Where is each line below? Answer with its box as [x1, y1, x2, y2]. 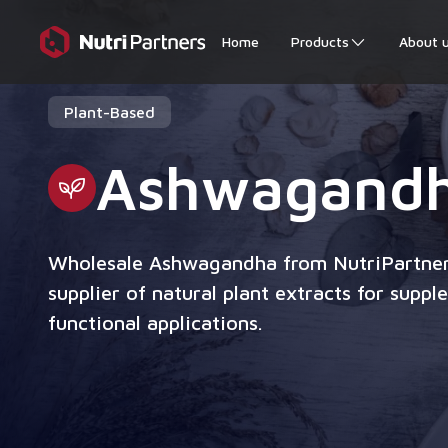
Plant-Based [64, 103, 155, 121]
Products [291, 33, 349, 50]
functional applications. [48, 311, 263, 334]
